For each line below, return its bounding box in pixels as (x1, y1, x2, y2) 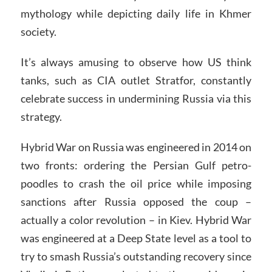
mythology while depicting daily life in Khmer (20, 7, 252, 21)
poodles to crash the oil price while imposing (20, 177, 252, 190)
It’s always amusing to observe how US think (20, 55, 252, 69)
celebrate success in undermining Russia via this (20, 92, 252, 106)
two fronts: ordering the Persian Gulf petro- (20, 158, 252, 172)
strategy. (20, 110, 62, 124)
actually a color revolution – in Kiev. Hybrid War (20, 213, 252, 226)
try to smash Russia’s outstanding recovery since (20, 250, 252, 263)
